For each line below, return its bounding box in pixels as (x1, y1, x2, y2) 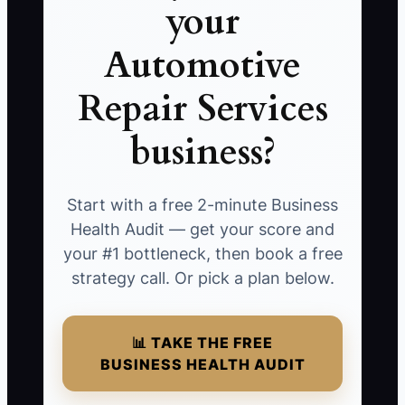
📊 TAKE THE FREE (132, 334, 273, 353)
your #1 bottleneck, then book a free (62, 244, 343, 264)
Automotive (104, 41, 301, 91)
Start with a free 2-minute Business (67, 195, 338, 215)
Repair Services (77, 84, 328, 135)
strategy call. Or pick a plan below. (71, 268, 334, 288)
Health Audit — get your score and (71, 220, 334, 240)
